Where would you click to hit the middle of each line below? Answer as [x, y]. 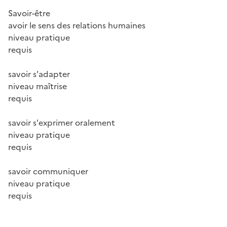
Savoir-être [29, 13]
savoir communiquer [48, 172]
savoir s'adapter [39, 74]
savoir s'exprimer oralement [62, 123]
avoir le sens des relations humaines [77, 26]
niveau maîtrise [37, 86]
